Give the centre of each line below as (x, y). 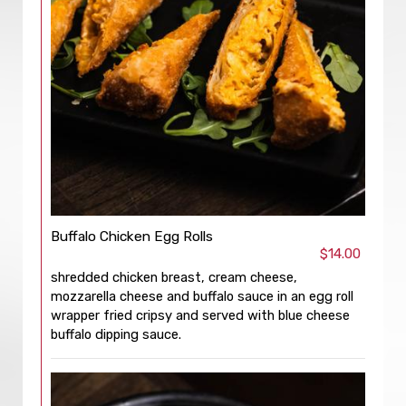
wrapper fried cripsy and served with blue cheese (200, 315)
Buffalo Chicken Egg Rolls (132, 237)
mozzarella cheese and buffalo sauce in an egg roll (202, 296)
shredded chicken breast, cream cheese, (174, 277)
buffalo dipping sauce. (116, 334)
